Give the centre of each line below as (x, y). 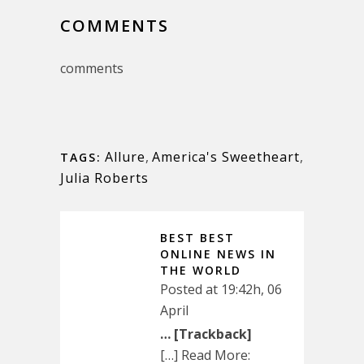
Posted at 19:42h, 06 (221, 289)
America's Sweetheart (226, 157)
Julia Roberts (104, 178)
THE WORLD (201, 270)
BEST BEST (197, 238)
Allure (125, 157)
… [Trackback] (206, 334)
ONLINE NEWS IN (218, 254)
